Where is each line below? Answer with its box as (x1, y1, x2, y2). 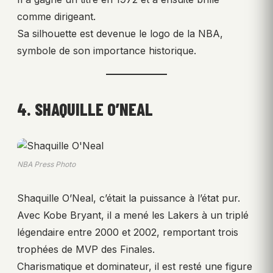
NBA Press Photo (17, 159, 76, 169)
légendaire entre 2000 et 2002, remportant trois (17, 225, 238, 238)
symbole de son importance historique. (17, 44, 196, 57)
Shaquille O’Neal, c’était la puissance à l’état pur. (17, 191, 240, 204)
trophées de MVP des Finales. (17, 243, 155, 255)
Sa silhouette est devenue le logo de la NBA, (17, 27, 223, 40)
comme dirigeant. (17, 10, 96, 23)
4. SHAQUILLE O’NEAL (17, 98, 153, 119)
